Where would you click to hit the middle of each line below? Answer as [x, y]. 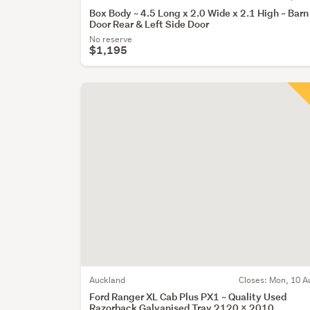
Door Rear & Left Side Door [149, 24]
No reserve [111, 39]
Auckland [108, 280]
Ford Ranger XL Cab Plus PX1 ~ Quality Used [188, 296]
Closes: [254, 280]
